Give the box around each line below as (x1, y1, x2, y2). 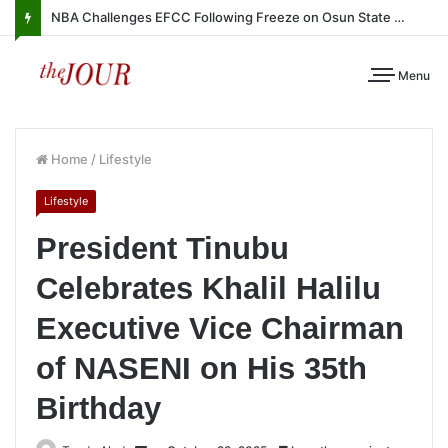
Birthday (36, 391, 170, 426)
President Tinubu (36, 231, 289, 266)
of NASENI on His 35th (36, 351, 367, 386)
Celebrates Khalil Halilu (36, 271, 381, 306)
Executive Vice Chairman (36, 311, 404, 346)
